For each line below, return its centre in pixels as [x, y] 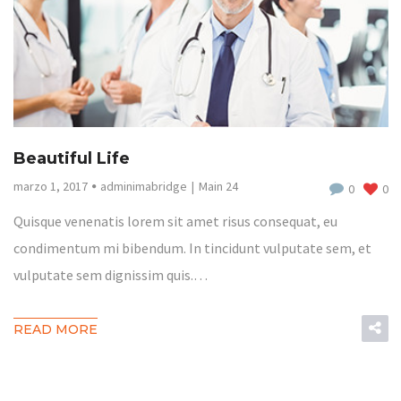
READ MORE [55, 329]
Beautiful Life [71, 158]
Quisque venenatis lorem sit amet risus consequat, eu [175, 221]
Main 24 [218, 186]
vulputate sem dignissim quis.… [110, 274]
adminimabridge [143, 186]
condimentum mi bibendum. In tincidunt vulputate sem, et [192, 247]
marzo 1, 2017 [50, 186]
